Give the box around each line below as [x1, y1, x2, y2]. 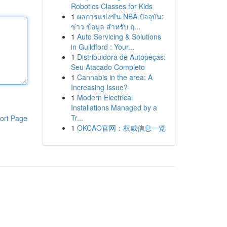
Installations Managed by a [70, 102, 157, 112]
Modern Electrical [77, 92, 133, 102]
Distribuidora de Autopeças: [77, 52, 166, 62]
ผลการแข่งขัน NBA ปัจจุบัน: [77, 11, 164, 21]
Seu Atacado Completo [70, 62, 145, 72]
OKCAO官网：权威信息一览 [77, 123, 166, 133]
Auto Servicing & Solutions [77, 31, 161, 42]
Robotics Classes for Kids [70, 1, 153, 11]
